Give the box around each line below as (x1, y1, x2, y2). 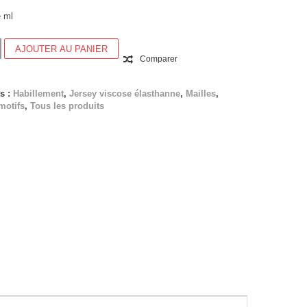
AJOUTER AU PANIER (15, 44, 108, 54)
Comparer (140, 54, 178, 64)
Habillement (13, 88, 64, 99)
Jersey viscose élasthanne (69, 88, 180, 99)
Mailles (186, 88, 216, 99)
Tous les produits (30, 100, 104, 111)
